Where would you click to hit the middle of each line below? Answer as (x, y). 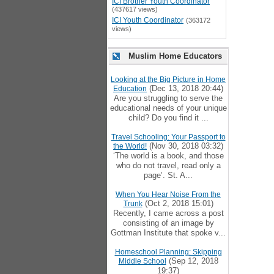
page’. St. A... (168, 175)
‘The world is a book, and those (168, 156)
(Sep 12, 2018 (192, 261)
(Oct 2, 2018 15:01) (178, 203)
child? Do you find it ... (168, 118)
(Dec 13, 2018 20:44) (185, 88)
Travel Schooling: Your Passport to (168, 137)
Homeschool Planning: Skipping (168, 252)
